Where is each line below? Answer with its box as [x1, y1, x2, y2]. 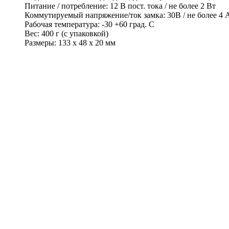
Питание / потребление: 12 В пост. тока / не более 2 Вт [25, 2, 216, 11]
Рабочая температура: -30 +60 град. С [25, 20, 154, 29]
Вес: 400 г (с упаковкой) [25, 29, 108, 38]
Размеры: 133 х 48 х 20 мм [25, 38, 116, 48]
